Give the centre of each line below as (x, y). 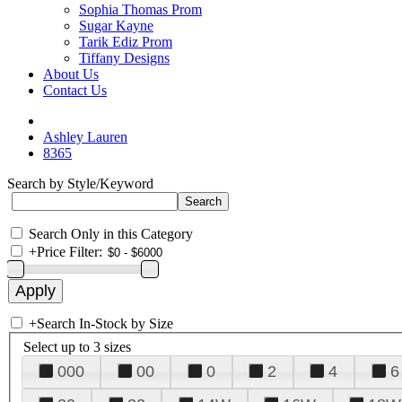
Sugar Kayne (116, 26)
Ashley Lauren (85, 137)
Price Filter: (70, 252)
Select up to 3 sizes (77, 346)
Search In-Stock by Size (105, 323)
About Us (71, 74)
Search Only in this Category (111, 234)
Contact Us (75, 90)
